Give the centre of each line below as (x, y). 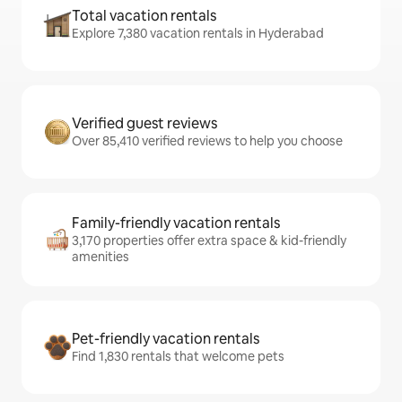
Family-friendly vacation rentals (176, 223)
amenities (100, 257)
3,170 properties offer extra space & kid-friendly (209, 241)
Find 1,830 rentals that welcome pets (178, 357)
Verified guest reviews (144, 124)
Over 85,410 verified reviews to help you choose (207, 141)
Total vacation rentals (144, 16)
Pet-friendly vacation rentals (166, 339)
